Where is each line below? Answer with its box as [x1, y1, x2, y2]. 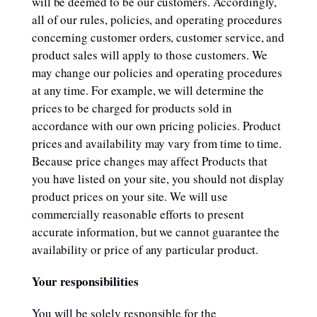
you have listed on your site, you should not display [31, 171, 285, 187]
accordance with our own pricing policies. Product [31, 117, 282, 134]
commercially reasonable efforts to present [31, 206, 244, 222]
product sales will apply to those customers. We [31, 47, 268, 63]
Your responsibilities [31, 272, 139, 290]
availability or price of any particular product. [31, 241, 259, 258]
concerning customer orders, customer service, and [31, 29, 285, 45]
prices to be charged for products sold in [31, 100, 232, 116]
